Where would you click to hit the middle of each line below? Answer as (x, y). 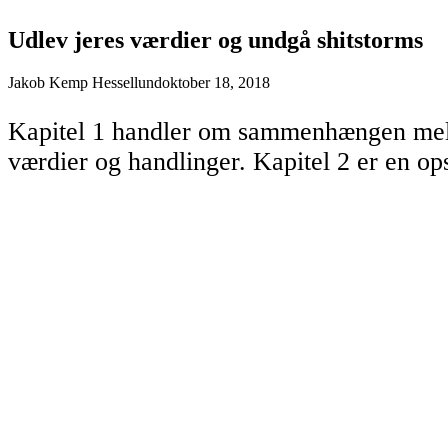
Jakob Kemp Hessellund (85, 82)
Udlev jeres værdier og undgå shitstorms (215, 39)
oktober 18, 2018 (216, 82)
